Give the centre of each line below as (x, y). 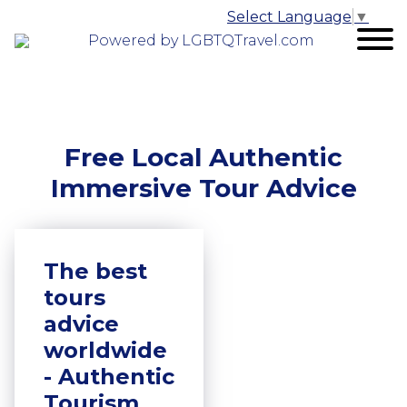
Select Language (289, 17)
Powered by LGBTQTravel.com (201, 40)
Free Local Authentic (203, 157)
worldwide (105, 350)
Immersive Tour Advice (203, 188)
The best (95, 271)
